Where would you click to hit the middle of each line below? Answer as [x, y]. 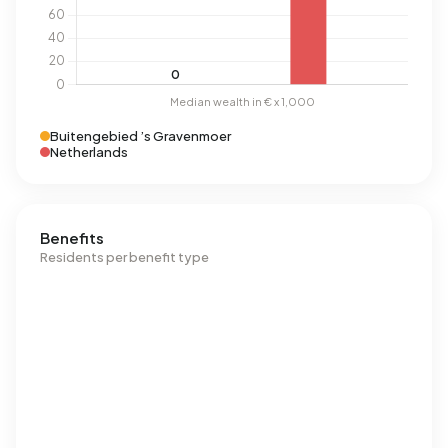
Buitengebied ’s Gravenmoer [140, 136]
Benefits [72, 237]
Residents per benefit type [124, 257]
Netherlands [89, 152]
